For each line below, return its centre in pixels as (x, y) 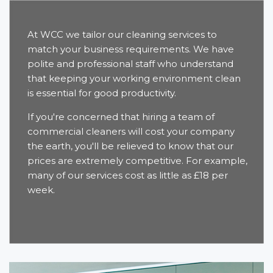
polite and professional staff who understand (130, 64)
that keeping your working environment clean (134, 79)
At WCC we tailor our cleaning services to (122, 35)
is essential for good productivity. (102, 93)
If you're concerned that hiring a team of (121, 117)
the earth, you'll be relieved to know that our (130, 146)
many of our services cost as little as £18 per (128, 175)
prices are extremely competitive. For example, (137, 161)
